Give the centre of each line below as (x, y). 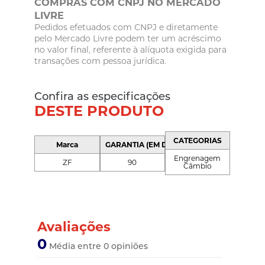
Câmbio (197, 166)
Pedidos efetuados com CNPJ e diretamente (126, 28)
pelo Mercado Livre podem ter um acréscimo (128, 39)
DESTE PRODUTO (99, 111)
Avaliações (74, 227)
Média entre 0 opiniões (98, 246)
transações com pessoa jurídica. (101, 61)
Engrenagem (198, 159)
